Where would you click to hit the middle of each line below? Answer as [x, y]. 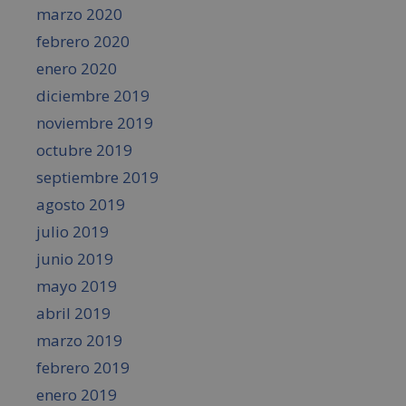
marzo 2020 [79, 14]
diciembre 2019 [93, 96]
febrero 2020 [83, 42]
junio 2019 [75, 259]
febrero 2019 [83, 368]
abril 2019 [73, 314]
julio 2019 [72, 232]
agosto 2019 [81, 205]
